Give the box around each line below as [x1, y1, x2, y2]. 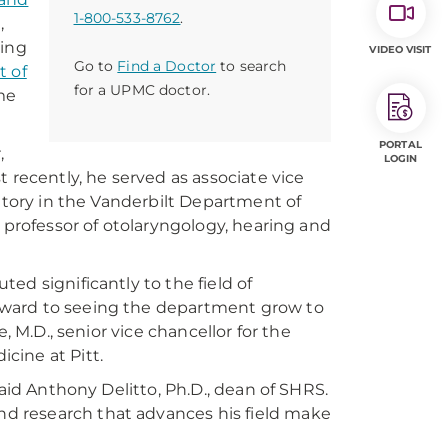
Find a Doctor [117, 57, 217, 75]
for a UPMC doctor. [73, 81, 211, 99]
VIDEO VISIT [369, 43, 432, 56]
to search [216, 57, 287, 75]
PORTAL [379, 138, 422, 151]
